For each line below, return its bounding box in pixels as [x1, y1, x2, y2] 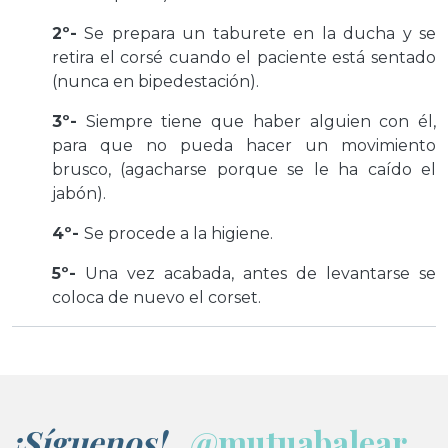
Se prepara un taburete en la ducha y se [77, 24, 436, 43]
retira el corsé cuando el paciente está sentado [52, 48, 436, 67]
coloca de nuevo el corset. [52, 288, 273, 307]
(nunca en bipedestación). [52, 72, 259, 91]
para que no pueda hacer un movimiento [52, 136, 436, 155]
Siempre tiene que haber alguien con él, [77, 112, 436, 131]
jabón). [52, 184, 106, 203]
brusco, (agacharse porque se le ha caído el [52, 160, 436, 179]
